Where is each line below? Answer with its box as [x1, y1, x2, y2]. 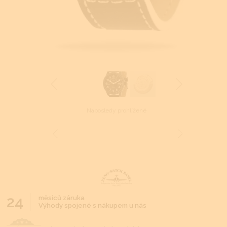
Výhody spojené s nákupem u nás [38, 202, 146, 210]
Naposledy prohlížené [87, 106, 147, 114]
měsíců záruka [38, 194, 85, 202]
